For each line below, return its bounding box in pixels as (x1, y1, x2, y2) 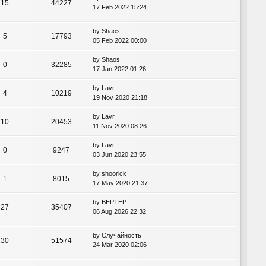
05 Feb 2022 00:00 (93, 36, 147, 44)
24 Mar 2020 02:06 (93, 240, 147, 248)
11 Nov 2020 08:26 (93, 122, 147, 129)
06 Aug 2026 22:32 (93, 207, 146, 215)
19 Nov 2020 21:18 (93, 93, 147, 101)
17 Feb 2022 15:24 (93, 3, 147, 11)
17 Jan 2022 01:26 (93, 65, 146, 72)
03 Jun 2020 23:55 (93, 150, 146, 158)
